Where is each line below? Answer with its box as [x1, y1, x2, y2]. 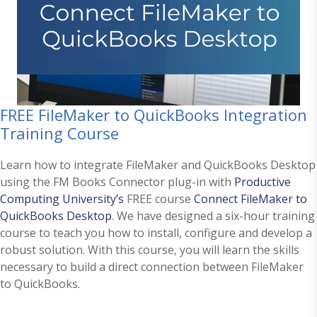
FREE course [124, 191, 194, 207]
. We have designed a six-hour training [112, 208, 315, 224]
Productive [234, 174, 291, 190]
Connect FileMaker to [194, 191, 307, 207]
